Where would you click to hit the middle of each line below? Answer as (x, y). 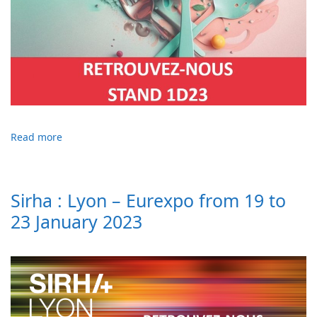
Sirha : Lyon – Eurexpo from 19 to (148, 201)
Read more (36, 137)
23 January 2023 (76, 222)
